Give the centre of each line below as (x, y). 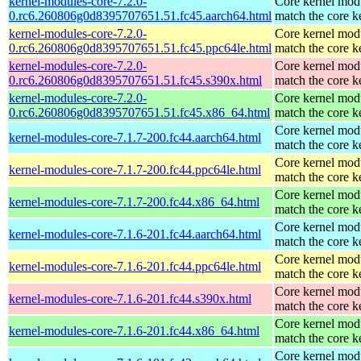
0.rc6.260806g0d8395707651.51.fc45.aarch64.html (140, 15)
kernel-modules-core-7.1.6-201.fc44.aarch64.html (135, 234)
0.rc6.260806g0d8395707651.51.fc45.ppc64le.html (140, 48)
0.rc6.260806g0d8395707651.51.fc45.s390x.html (135, 80)
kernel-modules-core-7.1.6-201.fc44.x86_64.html (134, 330)
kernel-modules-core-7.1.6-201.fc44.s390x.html (130, 298)
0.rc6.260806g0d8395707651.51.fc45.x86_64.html (139, 112)
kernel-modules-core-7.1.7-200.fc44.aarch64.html (135, 137)
